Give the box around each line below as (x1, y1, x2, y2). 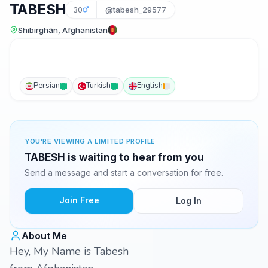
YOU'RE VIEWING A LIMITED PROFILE (25, 137, 156, 145)
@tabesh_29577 (105, 5, 167, 14)
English (137, 80, 163, 91)
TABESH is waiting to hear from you (25, 151, 204, 163)
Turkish (86, 80, 111, 91)
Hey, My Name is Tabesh (10, 244, 129, 258)
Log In (175, 196, 202, 206)
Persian (33, 80, 60, 91)
